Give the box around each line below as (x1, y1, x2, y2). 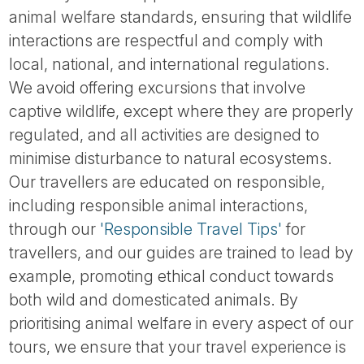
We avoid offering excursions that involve (9, 77, 306, 97)
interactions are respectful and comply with (9, 30, 324, 50)
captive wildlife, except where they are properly (9, 101, 354, 121)
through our (9, 219, 101, 239)
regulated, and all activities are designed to (9, 124, 320, 145)
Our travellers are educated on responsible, (9, 171, 326, 192)
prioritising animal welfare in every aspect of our (9, 313, 354, 333)
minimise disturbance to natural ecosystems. (9, 148, 333, 168)
